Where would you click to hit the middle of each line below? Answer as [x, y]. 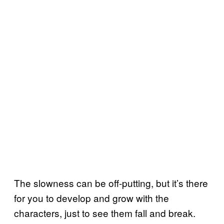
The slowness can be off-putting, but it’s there [111, 182]
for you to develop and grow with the [91, 197]
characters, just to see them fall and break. [105, 212]
